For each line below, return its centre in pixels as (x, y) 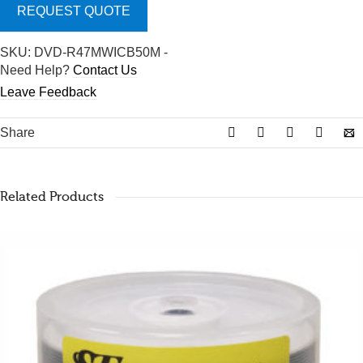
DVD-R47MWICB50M (97, 52)
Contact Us (105, 70)
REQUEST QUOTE (74, 11)
